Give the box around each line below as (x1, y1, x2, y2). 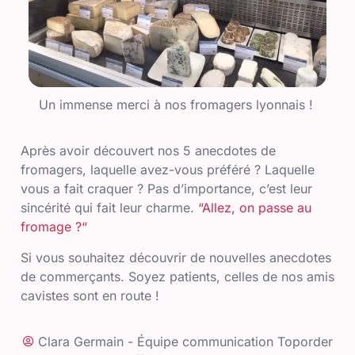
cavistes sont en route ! (21, 287, 159, 303)
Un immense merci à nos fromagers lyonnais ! (38, 96, 317, 113)
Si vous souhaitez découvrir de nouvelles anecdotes (21, 249, 331, 265)
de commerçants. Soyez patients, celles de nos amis (21, 268, 334, 284)
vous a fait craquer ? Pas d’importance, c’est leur (21, 181, 312, 197)
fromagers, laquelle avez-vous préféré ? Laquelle (21, 162, 315, 178)
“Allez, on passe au (198, 200, 311, 216)
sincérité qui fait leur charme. (21, 200, 198, 216)
